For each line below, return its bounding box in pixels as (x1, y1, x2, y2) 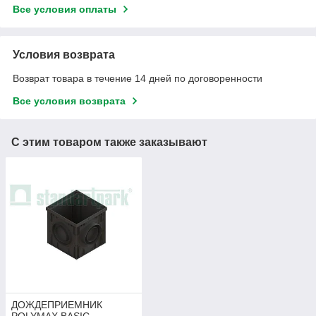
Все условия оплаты (13, 3, 116, 15)
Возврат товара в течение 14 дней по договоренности (13, 72, 262, 84)
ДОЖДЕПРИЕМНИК (11, 299, 102, 311)
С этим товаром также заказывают (11, 135, 207, 148)
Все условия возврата (13, 95, 126, 107)
